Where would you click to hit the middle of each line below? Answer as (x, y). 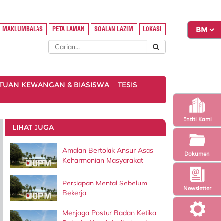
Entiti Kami (197, 119)
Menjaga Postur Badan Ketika (109, 212)
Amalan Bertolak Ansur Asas (108, 150)
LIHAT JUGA (33, 127)
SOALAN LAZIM (114, 29)
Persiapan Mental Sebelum (104, 183)
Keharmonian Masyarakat (102, 160)
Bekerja (74, 193)
